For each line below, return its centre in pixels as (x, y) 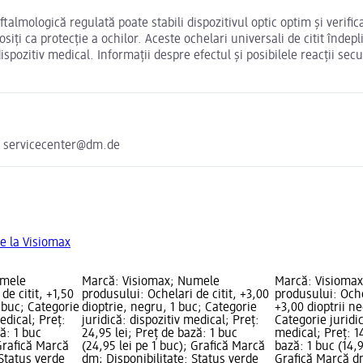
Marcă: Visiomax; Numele (150, 282)
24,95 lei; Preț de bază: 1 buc (159, 334)
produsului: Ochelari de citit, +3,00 (175, 295)
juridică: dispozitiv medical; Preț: (170, 321)
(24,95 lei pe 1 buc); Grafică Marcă (173, 347)
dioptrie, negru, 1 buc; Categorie (169, 308)
